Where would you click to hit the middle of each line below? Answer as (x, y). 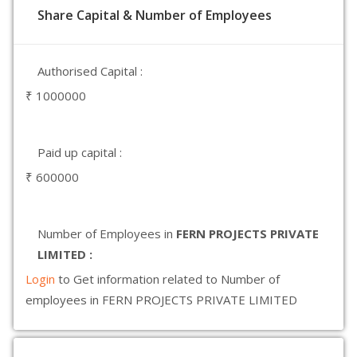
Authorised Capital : (90, 71)
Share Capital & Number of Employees (155, 15)
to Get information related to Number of (169, 279)
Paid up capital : (80, 152)
